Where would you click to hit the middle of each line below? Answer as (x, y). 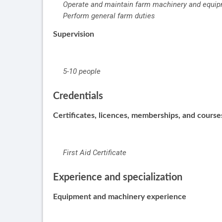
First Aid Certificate (95, 153)
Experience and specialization (118, 178)
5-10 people (82, 72)
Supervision (74, 34)
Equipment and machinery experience (120, 197)
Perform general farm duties (109, 16)
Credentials (78, 96)
